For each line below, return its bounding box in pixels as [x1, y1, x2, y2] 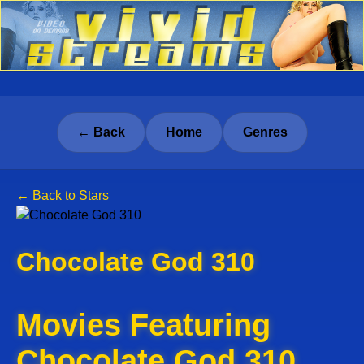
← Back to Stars [16, 188, 109, 202]
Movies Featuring [16, 306, 271, 342]
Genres [242, 124, 288, 139]
